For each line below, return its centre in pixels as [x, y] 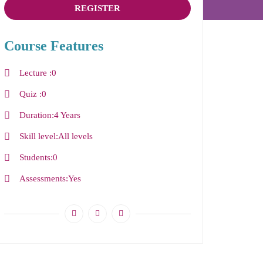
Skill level [37, 136]
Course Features [54, 46]
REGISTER [97, 9]
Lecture [34, 73]
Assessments [42, 179]
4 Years [67, 115]
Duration [35, 115]
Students [35, 158]
